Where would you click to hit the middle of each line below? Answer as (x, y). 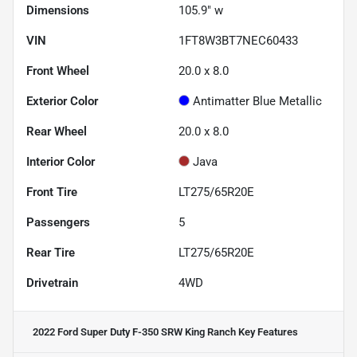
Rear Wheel (57, 131)
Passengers (58, 222)
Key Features (267, 331)
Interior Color (61, 161)
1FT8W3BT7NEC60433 (238, 40)
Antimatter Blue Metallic (257, 101)
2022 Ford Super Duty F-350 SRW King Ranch (134, 331)
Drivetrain (52, 282)
